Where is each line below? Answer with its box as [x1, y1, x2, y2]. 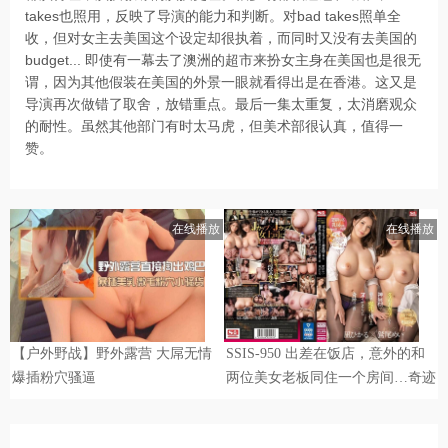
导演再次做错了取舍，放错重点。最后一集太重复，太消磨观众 [25, 95, 417, 112]
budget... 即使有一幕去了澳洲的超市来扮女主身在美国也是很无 [25, 51, 421, 68]
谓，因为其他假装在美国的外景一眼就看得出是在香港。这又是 [25, 73, 417, 90]
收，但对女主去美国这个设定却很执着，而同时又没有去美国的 [25, 29, 417, 46]
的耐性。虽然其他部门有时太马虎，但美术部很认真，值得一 [25, 117, 403, 134]
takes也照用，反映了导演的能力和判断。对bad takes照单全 [25, 7, 401, 24]
